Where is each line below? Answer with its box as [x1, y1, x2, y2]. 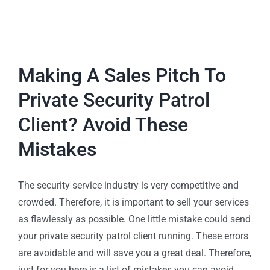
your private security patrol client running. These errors [18, 230, 248, 242]
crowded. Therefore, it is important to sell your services [18, 196, 249, 208]
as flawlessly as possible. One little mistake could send [18, 213, 251, 225]
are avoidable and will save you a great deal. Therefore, [18, 246, 251, 259]
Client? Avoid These [18, 113, 188, 136]
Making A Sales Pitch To [18, 63, 226, 87]
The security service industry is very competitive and [18, 179, 239, 191]
